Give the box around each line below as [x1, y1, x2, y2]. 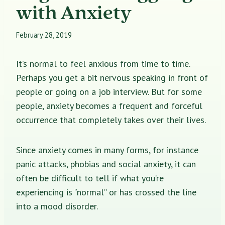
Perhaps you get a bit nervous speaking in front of [16, 71, 208, 83]
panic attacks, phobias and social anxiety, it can [16, 158, 196, 170]
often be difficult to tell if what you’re [16, 172, 164, 184]
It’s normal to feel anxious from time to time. [16, 57, 190, 69]
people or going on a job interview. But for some [16, 85, 202, 97]
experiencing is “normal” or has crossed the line [16, 186, 196, 198]
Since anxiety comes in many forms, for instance [16, 144, 198, 156]
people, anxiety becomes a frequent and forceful [16, 99, 202, 111]
